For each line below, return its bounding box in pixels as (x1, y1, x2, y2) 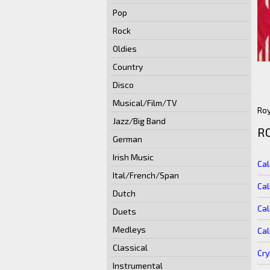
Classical (113, 242, 148, 253)
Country (113, 61, 143, 72)
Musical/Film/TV (113, 98, 177, 108)
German (113, 134, 142, 144)
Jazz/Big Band (113, 116, 166, 126)
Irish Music (113, 152, 154, 162)
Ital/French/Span (113, 170, 179, 180)
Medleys (113, 224, 146, 234)
